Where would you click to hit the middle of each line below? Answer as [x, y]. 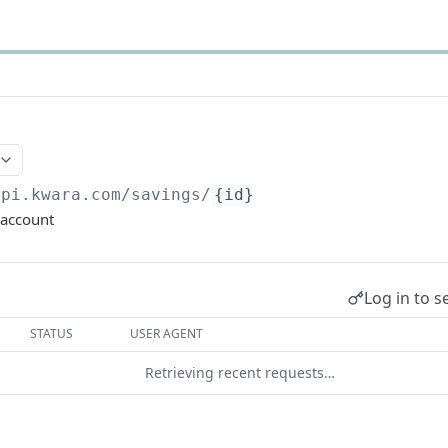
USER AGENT [167, 333]
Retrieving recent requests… [240, 372]
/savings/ [166, 194]
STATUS [52, 333]
